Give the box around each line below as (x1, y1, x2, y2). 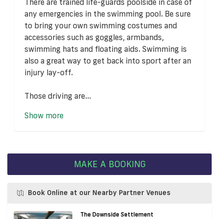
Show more (24, 110, 64, 120)
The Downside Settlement (80, 210, 153, 218)
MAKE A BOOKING (73, 158, 146, 170)
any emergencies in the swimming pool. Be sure (24, 8, 191, 19)
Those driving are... (24, 90, 91, 101)
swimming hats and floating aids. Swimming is (24, 44, 187, 54)
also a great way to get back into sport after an (24, 55, 191, 66)
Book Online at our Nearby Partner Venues (28, 188, 171, 197)
